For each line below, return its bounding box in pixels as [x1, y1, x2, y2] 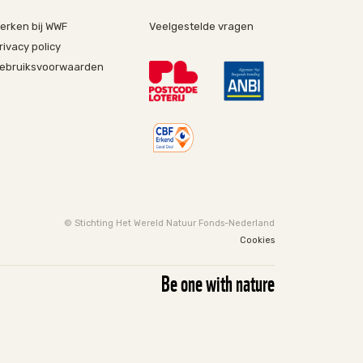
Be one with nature [160, 267, 275, 297]
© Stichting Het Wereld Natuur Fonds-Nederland [63, 218, 275, 228]
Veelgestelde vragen [149, 20, 254, 32]
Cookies [239, 235, 275, 246]
